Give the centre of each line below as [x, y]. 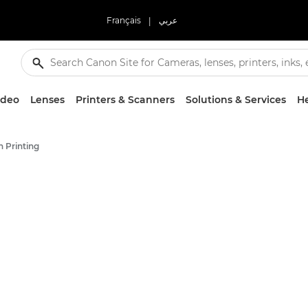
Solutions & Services [236, 100]
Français [123, 20]
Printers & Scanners [125, 100]
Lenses [47, 100]
